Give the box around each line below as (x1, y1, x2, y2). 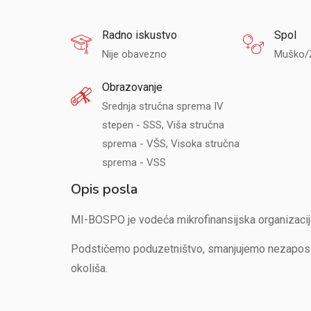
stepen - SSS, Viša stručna (102, 119, 224, 131)
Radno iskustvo (102, 28, 177, 42)
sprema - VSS (102, 156, 166, 169)
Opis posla (71, 180, 137, 199)
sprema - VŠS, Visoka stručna (102, 137, 239, 150)
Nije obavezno (102, 48, 167, 60)
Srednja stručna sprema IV (102, 100, 224, 112)
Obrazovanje (102, 81, 162, 94)
